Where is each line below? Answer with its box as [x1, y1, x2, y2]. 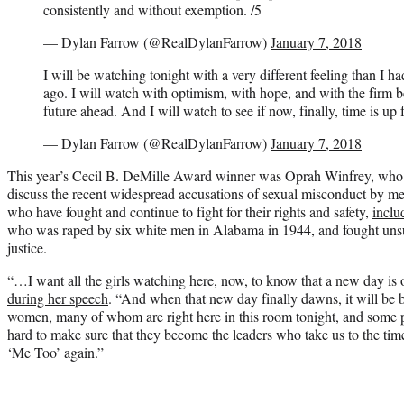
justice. [7, 237, 47, 257]
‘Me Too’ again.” [7, 342, 104, 362]
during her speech [7, 288, 108, 308]
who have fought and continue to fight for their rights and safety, [7, 201, 372, 221]
